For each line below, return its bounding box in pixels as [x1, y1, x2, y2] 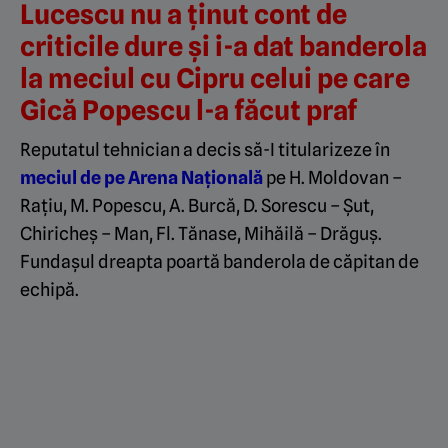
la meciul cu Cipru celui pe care [20, 61, 410, 94]
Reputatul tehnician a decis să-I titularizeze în [20, 138, 390, 160]
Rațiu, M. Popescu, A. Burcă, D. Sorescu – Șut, [20, 194, 374, 216]
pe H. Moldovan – [263, 166, 402, 188]
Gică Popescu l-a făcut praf [20, 93, 357, 126]
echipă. [20, 278, 79, 300]
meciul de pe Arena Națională [20, 166, 263, 188]
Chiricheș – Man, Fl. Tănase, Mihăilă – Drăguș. [20, 222, 382, 244]
